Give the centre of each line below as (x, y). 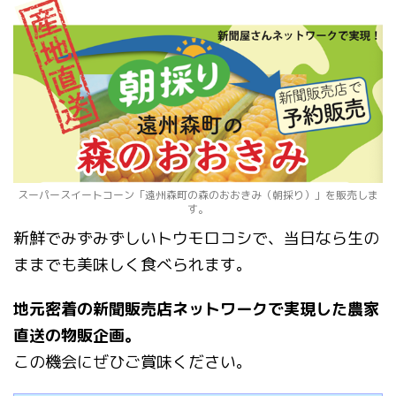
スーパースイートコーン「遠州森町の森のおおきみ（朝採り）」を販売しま (198, 194)
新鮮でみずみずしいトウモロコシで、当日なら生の (196, 238)
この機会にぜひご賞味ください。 (133, 362)
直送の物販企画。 (77, 335)
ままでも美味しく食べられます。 (133, 264)
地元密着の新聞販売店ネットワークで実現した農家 (196, 308)
